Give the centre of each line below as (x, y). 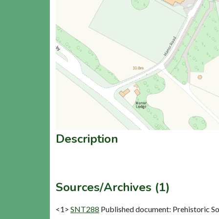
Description (87, 139)
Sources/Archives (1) (113, 187)
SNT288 (85, 209)
